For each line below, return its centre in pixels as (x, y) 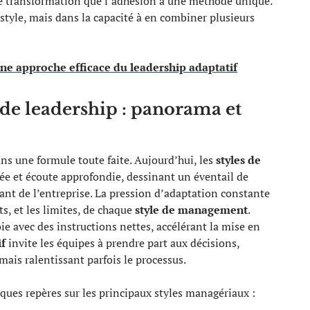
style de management (191, 209)
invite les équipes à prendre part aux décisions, (122, 243)
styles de (238, 159)
